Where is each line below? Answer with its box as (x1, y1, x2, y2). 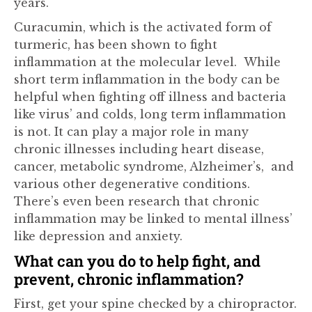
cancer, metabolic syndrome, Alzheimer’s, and (14, 159, 294, 173)
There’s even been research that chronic (14, 194, 259, 208)
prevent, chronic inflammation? (14, 269, 244, 289)
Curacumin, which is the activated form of (14, 20, 272, 34)
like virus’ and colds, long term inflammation (14, 107, 286, 121)
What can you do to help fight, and (14, 251, 260, 271)
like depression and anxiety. (14, 229, 182, 243)
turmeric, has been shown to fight (14, 38, 217, 52)
